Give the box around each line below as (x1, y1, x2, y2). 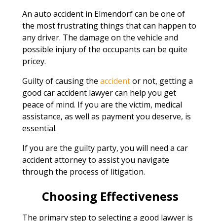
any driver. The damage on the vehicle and (22, 32, 178, 43)
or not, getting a (130, 75, 193, 86)
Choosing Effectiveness (42, 187, 179, 204)
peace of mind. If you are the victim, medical (22, 99, 182, 110)
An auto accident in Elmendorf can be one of (22, 8, 185, 19)
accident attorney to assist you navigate (22, 154, 169, 165)
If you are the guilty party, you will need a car (22, 142, 188, 153)
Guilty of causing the (22, 75, 100, 86)
